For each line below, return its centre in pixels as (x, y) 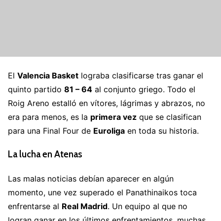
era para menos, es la (49, 117)
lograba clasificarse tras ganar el (141, 75)
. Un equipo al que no (147, 206)
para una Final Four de (51, 130)
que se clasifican (169, 117)
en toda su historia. (162, 130)
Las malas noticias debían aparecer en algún (91, 178)
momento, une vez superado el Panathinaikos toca (102, 192)
